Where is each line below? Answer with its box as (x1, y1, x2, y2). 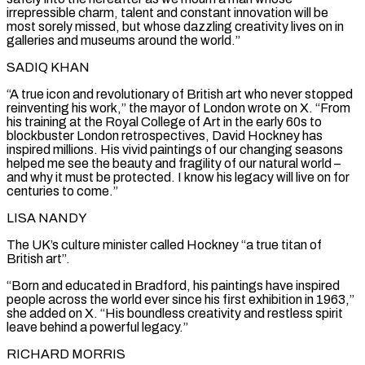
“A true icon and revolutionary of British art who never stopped (7, 86, 353, 101)
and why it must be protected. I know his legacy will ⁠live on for (7, 169, 350, 184)
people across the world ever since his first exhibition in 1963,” (7, 292, 354, 306)
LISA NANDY (7, 210, 87, 225)
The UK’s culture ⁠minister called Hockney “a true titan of (7, 237, 322, 252)
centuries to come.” (7, 183, 118, 198)
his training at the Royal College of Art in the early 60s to (7, 114, 322, 129)
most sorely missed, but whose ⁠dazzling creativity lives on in (7, 19, 344, 33)
